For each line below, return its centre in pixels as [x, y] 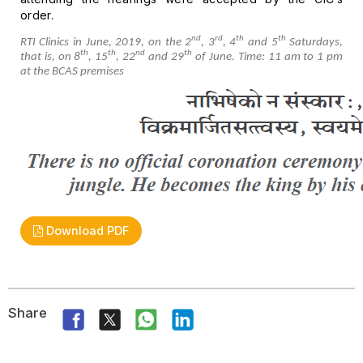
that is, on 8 [50, 57]
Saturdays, [314, 42]
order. [37, 15]
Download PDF [85, 230]
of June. [215, 57]
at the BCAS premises [72, 71]
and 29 [165, 57]
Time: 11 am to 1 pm [290, 57]
